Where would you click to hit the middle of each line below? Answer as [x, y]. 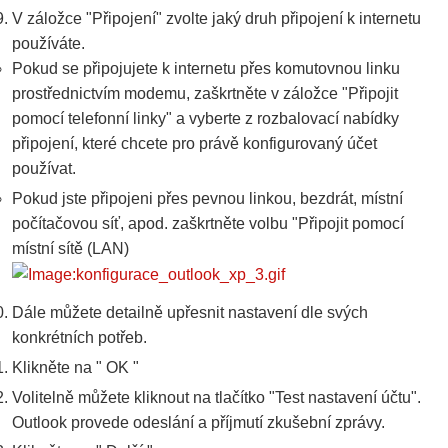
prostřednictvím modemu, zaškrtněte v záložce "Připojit [205, 94]
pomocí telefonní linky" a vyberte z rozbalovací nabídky [205, 119]
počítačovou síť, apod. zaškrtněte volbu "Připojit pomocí [208, 223]
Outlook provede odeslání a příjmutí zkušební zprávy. [198, 422]
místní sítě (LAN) [70, 248]
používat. [44, 169]
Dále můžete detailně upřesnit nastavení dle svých [190, 312]
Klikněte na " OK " [75, 367]
